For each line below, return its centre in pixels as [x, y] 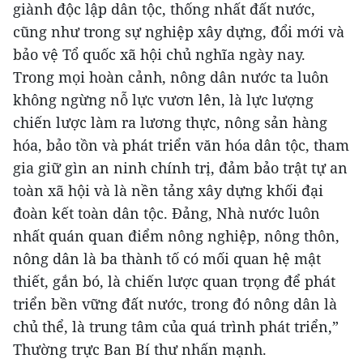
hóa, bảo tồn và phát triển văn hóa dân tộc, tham [181, 145]
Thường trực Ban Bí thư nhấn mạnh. [140, 349]
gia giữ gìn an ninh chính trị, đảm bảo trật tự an [180, 167]
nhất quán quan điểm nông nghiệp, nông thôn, [176, 235]
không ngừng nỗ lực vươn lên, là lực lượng [163, 99]
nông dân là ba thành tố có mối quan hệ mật [167, 258]
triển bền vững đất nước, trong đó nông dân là [175, 303]
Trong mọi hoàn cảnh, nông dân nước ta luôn [171, 77]
